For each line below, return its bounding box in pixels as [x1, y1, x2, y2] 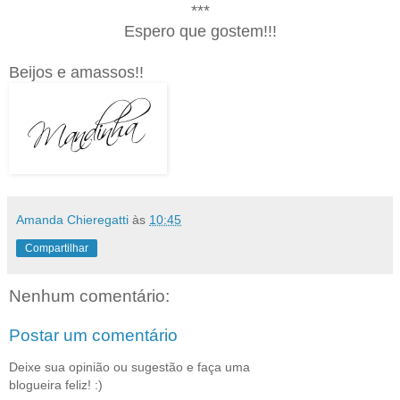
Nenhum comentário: [9, 287, 170, 306]
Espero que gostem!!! [123, 22, 277, 41]
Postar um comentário [9, 325, 178, 345]
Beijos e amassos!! [9, 63, 144, 82]
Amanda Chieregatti [16, 212, 129, 228]
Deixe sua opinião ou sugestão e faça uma [9, 360, 250, 375]
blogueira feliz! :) [9, 378, 103, 393]
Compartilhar [25, 242, 88, 255]
